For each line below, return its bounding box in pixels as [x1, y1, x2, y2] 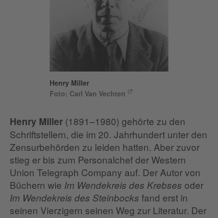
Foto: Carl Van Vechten [49, 89, 126, 99]
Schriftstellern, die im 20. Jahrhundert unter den [10, 127, 207, 141]
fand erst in [139, 191, 188, 204]
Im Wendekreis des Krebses [64, 179, 182, 192]
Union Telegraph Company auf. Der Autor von [10, 165, 200, 179]
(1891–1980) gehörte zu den [63, 114, 185, 128]
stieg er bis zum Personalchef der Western [10, 153, 186, 166]
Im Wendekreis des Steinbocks [10, 191, 139, 204]
